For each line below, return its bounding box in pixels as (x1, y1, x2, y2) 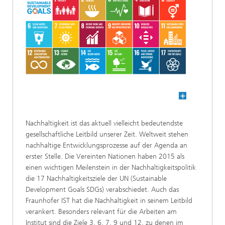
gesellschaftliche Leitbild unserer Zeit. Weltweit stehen (26, 130, 188, 139)
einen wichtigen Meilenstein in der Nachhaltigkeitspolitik (26, 163, 196, 172)
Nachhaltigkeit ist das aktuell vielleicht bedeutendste (26, 119, 183, 128)
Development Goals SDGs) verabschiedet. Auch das (26, 185, 179, 194)
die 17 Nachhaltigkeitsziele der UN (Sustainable (26, 174, 167, 183)
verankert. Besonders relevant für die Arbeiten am (26, 207, 177, 216)
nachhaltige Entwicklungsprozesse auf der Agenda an (26, 141, 187, 150)
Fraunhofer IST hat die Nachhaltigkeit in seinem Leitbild (26, 196, 192, 205)
